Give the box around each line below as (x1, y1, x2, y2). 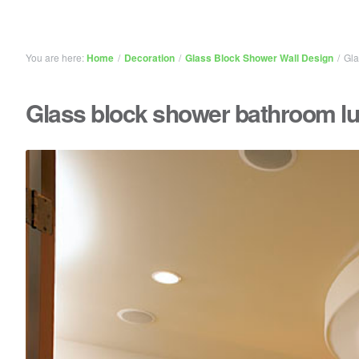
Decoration (124, 50, 175, 65)
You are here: (26, 50, 87, 64)
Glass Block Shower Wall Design (185, 50, 333, 65)
